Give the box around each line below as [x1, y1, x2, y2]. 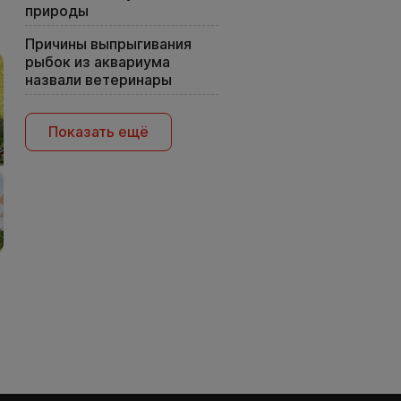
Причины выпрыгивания [25, 35, 192, 54]
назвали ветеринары [25, 71, 172, 90]
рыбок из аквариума [25, 53, 170, 72]
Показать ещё [48, 123, 149, 141]
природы [25, 2, 89, 21]
